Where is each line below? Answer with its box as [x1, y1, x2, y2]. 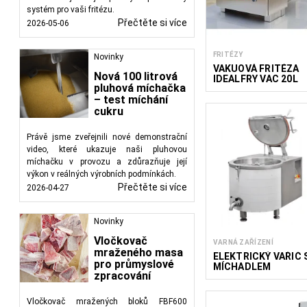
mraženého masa [94, 246, 183, 259]
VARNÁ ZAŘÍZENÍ [212, 238, 273, 246]
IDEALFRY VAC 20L [212, 73, 298, 84]
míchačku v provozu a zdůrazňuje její [27, 157, 187, 167]
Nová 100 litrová [94, 70, 177, 83]
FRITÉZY [212, 50, 243, 58]
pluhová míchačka [94, 82, 186, 95]
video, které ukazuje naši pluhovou [27, 145, 187, 154]
